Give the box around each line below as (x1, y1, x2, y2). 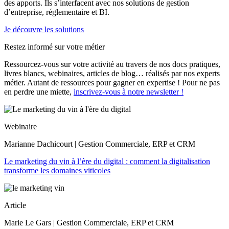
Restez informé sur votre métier (4, 42, 105, 51)
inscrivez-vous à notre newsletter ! (74, 87, 184, 96)
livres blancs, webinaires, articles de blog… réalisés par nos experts (4, 68, 220, 78)
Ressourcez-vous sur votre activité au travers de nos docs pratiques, (4, 59, 220, 68)
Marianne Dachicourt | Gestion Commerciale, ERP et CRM (4, 139, 195, 148)
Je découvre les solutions (4, 25, 84, 34)
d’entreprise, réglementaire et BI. (4, 7, 109, 16)
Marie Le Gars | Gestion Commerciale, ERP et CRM (4, 218, 174, 227)
